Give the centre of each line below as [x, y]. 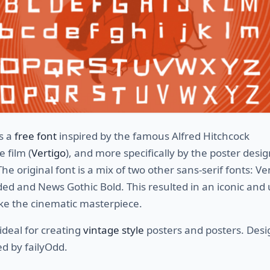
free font [36, 136]
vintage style [114, 230]
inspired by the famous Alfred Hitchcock [153, 136]
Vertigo [49, 152]
